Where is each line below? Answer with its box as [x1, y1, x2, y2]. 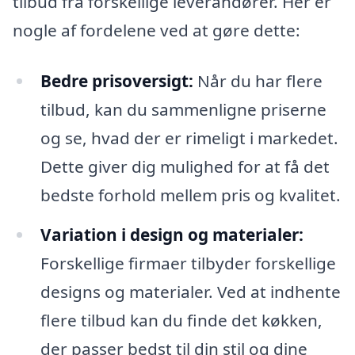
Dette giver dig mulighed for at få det [40, 155, 330, 177]
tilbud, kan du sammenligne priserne [40, 97, 326, 120]
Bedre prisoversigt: [40, 69, 193, 92]
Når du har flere [193, 69, 323, 92]
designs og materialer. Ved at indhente [40, 280, 341, 303]
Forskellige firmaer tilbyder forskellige [40, 251, 336, 274]
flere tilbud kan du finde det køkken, [40, 308, 323, 331]
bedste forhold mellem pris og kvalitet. [40, 183, 341, 206]
